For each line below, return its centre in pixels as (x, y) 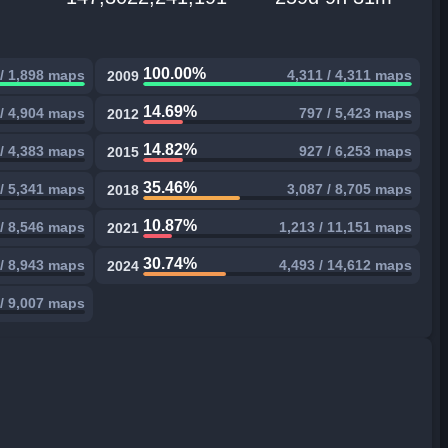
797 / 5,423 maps (355, 113)
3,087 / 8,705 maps (349, 189)
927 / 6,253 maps (355, 151)
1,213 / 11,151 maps (345, 227)
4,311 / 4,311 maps (349, 75)
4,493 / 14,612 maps (345, 265)
